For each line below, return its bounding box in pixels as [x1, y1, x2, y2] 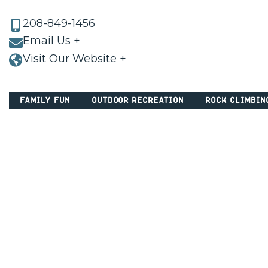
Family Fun [20, 95, 70, 105]
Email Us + [22, 34, 80, 48]
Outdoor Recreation [92, 95, 184, 105]
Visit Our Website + [22, 51, 126, 65]
